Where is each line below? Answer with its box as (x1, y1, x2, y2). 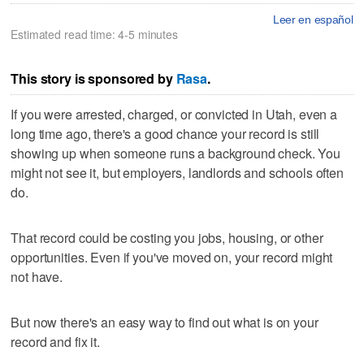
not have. (11, 267, 63, 287)
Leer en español (272, 12, 353, 26)
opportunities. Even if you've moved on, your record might (11, 248, 333, 267)
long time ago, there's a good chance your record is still (11, 124, 320, 144)
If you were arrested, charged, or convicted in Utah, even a (11, 105, 338, 124)
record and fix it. (11, 332, 100, 352)
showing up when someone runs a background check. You (11, 144, 341, 163)
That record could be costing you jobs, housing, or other (11, 228, 323, 248)
